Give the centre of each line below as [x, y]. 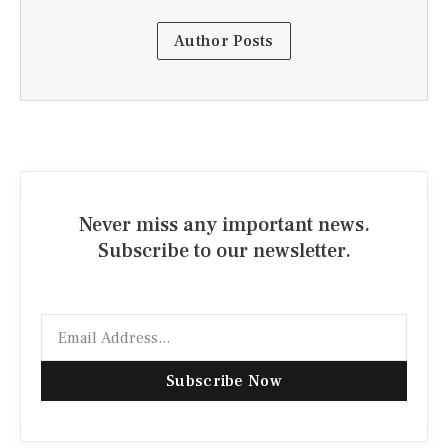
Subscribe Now [224, 381]
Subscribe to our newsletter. [224, 251]
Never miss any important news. [224, 225]
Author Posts [224, 41]
